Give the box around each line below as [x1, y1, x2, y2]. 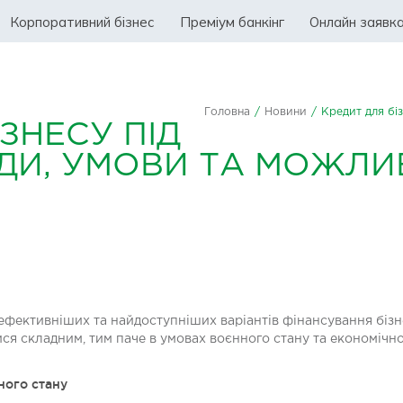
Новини [264, 107, 307, 117]
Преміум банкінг [180, 13, 284, 31]
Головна [204, 107, 250, 117]
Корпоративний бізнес [10, 13, 155, 31]
